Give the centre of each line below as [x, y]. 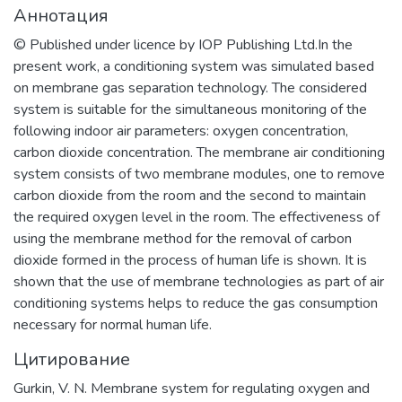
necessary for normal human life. [113, 325]
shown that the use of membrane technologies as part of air [199, 282]
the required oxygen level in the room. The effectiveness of [197, 217]
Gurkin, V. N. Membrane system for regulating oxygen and [192, 389]
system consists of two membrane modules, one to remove [199, 174]
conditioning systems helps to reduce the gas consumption [196, 303]
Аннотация [61, 16]
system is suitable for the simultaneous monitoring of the [190, 109]
